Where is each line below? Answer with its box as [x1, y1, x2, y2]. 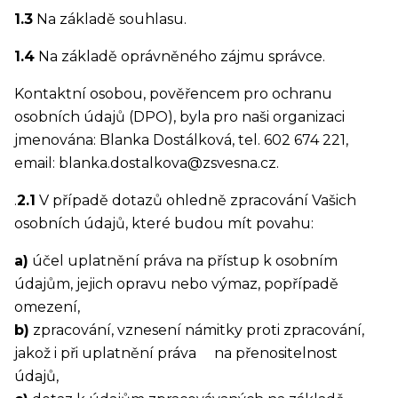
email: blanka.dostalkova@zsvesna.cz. [14, 155, 279, 172]
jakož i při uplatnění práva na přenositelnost [14, 345, 338, 362]
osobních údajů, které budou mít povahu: [14, 215, 314, 233]
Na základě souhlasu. [33, 11, 187, 28]
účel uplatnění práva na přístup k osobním [28, 252, 338, 270]
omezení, [14, 298, 80, 316]
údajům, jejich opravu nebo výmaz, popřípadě [14, 275, 338, 293]
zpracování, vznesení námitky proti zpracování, [29, 322, 364, 339]
